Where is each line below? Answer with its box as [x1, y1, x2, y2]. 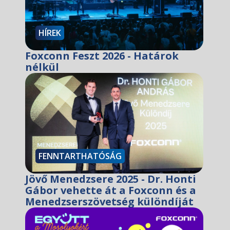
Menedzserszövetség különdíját [25, 195, 194, 208]
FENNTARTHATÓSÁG [38, 150, 122, 162]
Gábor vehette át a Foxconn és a [25, 183, 196, 197]
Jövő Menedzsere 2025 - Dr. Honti [25, 172, 196, 186]
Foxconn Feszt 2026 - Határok [25, 49, 179, 63]
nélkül [25, 60, 59, 74]
